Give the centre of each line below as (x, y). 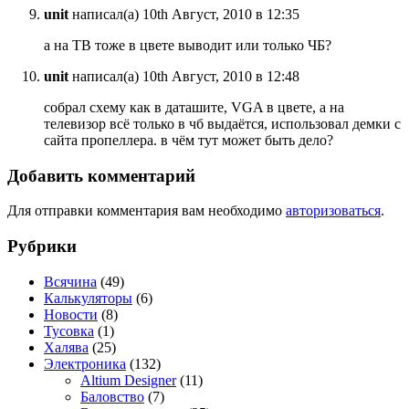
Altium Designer (128, 380)
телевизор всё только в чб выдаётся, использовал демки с (222, 123)
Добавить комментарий (101, 175)
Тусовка (69, 330)
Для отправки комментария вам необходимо (147, 211)
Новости (71, 314)
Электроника (85, 363)
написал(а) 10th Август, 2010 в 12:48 (184, 76)
